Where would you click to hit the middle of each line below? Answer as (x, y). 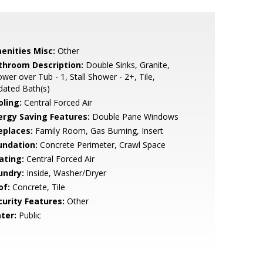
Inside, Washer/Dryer (65, 173)
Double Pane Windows (134, 117)
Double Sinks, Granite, (126, 65)
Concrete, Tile (37, 187)
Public (28, 215)
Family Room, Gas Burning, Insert (98, 131)
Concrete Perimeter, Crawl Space (101, 145)
